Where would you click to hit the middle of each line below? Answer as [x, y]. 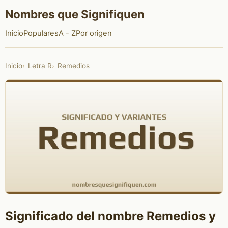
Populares [41, 33]
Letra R [40, 66]
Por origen [94, 33]
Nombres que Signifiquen [75, 14]
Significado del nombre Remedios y [110, 216]
